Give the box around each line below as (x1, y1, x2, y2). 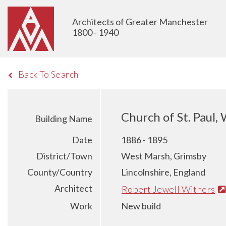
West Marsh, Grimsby (121, 150, 206, 161)
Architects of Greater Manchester (72, 16, 208, 27)
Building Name (35, 113, 92, 124)
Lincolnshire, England (121, 166, 205, 178)
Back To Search (18, 69, 79, 80)
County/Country (27, 166, 92, 178)
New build (121, 200, 161, 211)
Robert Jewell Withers (122, 183, 215, 195)
